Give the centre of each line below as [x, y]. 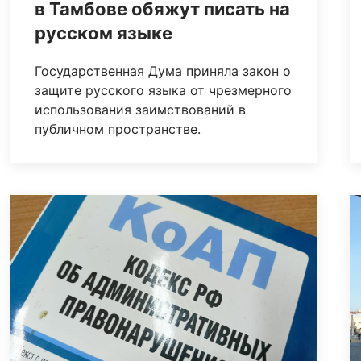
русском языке [104, 33]
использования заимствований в [141, 110]
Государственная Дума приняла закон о [163, 71]
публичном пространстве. [118, 129]
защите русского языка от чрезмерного [164, 91]
